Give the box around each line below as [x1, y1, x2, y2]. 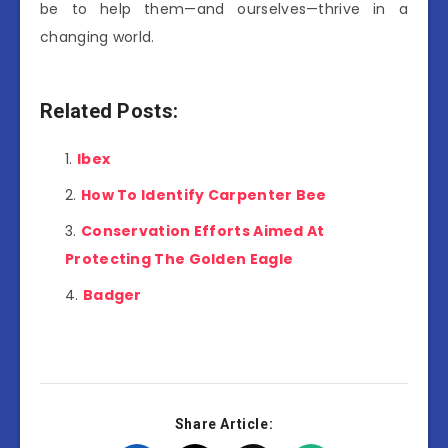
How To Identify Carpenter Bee [80, 185, 327, 206]
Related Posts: [40, 98, 179, 123]
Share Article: [174, 416, 274, 433]
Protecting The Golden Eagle [65, 249, 294, 270]
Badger [82, 285, 142, 306]
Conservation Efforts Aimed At [80, 221, 325, 242]
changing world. [40, 27, 155, 48]
